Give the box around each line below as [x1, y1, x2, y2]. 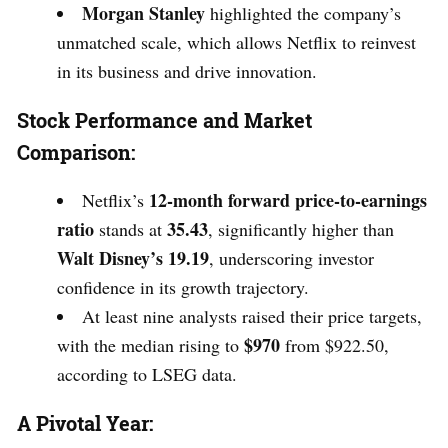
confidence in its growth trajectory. [57, 275, 309, 300]
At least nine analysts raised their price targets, [82, 304, 422, 329]
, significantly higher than [208, 217, 394, 242]
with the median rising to [57, 333, 244, 358]
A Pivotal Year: [17, 410, 153, 437]
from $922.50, [280, 333, 389, 358]
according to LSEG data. [57, 362, 237, 387]
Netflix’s [82, 188, 149, 213]
